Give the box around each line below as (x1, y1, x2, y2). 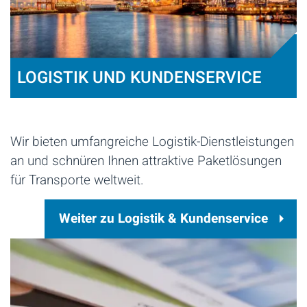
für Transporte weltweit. (10, 170, 147, 190)
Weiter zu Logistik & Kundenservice (59, 208, 268, 228)
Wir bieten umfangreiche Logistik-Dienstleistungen (10, 132, 294, 151)
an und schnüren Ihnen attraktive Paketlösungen (10, 151, 282, 171)
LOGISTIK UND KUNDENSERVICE (17, 65, 262, 90)
